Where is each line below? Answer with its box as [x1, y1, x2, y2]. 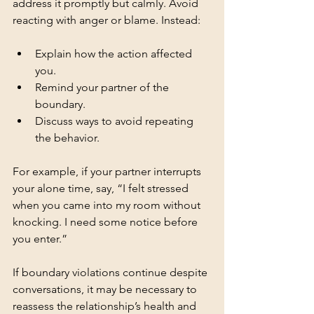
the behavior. [35, 130, 100, 144]
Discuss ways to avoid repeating [35, 114, 196, 128]
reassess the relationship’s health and [13, 299, 199, 313]
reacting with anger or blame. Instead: [13, 13, 200, 27]
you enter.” [13, 231, 67, 245]
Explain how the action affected [35, 46, 195, 60]
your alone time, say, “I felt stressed [13, 181, 191, 195]
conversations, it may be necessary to [13, 282, 200, 296]
